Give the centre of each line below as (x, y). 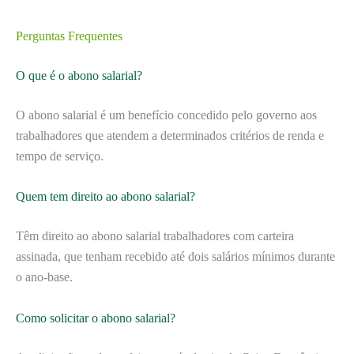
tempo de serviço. (60, 156)
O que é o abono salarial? (79, 75)
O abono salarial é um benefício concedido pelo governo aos (166, 115)
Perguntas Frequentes (69, 36)
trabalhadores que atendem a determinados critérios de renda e (170, 135)
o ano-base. (44, 277)
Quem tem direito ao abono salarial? (105, 197)
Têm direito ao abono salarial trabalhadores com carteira (155, 236)
